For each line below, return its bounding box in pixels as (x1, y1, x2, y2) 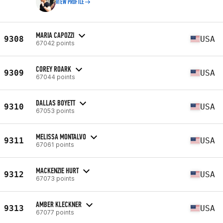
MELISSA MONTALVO (36, 131, 86, 141)
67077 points (36, 208, 74, 216)
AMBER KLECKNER (36, 199, 82, 209)
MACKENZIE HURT (36, 165, 79, 175)
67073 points (36, 174, 75, 182)
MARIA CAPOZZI (36, 30, 74, 40)
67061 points (36, 140, 74, 148)
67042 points (36, 39, 75, 47)
